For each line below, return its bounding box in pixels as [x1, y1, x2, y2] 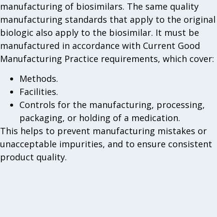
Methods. [19, 73, 58, 85]
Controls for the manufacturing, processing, [19, 99, 205, 111]
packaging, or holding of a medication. [19, 112, 180, 124]
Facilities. [19, 86, 58, 98]
